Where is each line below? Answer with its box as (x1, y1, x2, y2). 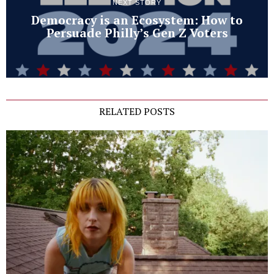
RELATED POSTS (99, 104, 175, 118)
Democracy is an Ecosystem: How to (31, 12, 243, 28)
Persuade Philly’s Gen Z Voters (46, 25, 228, 41)
